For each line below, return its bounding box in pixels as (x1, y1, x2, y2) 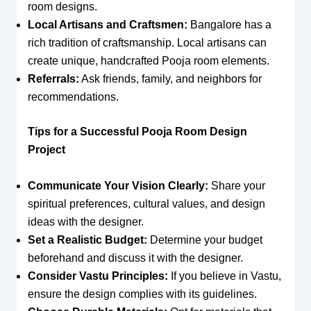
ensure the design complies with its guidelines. (27, 287, 257, 300)
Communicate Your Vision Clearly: (27, 179, 208, 192)
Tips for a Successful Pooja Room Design (27, 126, 247, 138)
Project (27, 144, 65, 156)
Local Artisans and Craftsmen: (27, 19, 187, 31)
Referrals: (27, 73, 79, 85)
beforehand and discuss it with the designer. (27, 251, 243, 264)
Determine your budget (146, 233, 262, 246)
